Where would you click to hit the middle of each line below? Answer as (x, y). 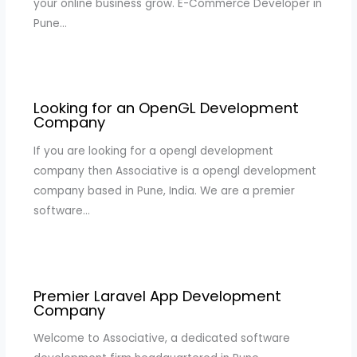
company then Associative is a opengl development (175, 171)
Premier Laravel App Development (157, 296)
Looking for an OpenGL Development (166, 108)
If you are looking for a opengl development (153, 151)
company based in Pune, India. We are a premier (164, 191)
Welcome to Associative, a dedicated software (161, 339)
